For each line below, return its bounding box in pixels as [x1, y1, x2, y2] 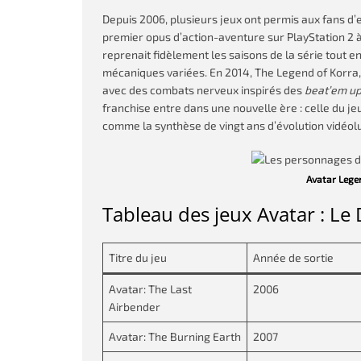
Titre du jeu [109, 251, 167, 264]
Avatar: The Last [109, 282, 192, 296]
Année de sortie [253, 251, 334, 264]
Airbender [109, 300, 160, 313]
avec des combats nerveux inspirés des [102, 83, 305, 97]
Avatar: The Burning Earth [109, 330, 241, 343]
